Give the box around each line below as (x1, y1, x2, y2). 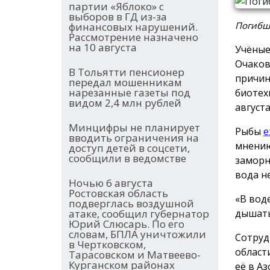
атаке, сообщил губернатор (69, 207, 209, 221)
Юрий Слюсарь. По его (69, 217, 184, 231)
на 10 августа (69, 40, 137, 55)
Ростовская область (69, 186, 168, 201)
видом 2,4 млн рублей (69, 96, 181, 110)
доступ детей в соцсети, (69, 141, 190, 155)
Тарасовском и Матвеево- (69, 248, 201, 262)
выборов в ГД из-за (69, 10, 167, 24)
